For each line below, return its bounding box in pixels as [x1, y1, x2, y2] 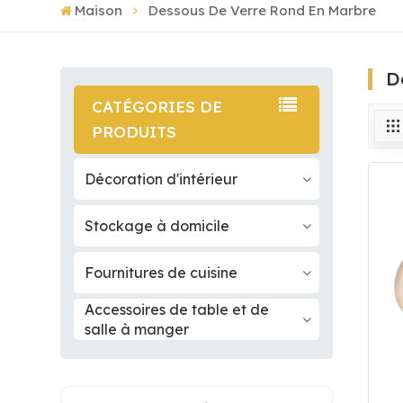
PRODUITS [92, 122, 177, 142]
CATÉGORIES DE [92, 97, 223, 117]
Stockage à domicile [85, 217, 230, 236]
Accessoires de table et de [85, 300, 270, 319]
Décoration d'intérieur [85, 170, 238, 189]
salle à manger [85, 320, 190, 339]
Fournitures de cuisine [85, 264, 238, 282]
